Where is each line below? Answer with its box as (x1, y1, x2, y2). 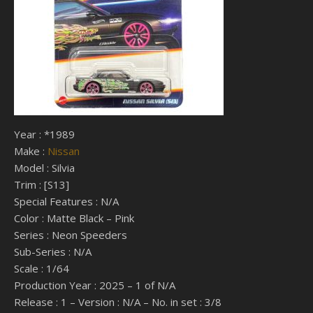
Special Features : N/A (14, 194, 119, 208)
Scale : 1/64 (14, 261, 69, 275)
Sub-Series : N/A (14, 245, 92, 259)
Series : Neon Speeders (14, 228, 127, 242)
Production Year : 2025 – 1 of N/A (14, 278, 175, 292)
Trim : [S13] (14, 177, 69, 191)
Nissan (48, 144, 80, 158)
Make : (14, 144, 48, 158)
